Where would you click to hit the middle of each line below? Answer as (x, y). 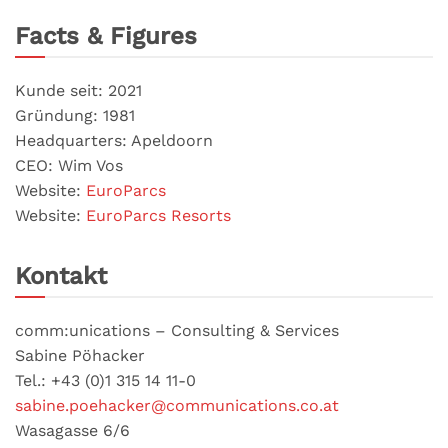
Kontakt (61, 275)
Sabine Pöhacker (80, 355)
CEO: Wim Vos (69, 165)
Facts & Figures (106, 35)
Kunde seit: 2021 (78, 90)
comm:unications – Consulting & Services (177, 330)
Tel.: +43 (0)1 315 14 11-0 (105, 380)
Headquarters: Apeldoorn (114, 140)
